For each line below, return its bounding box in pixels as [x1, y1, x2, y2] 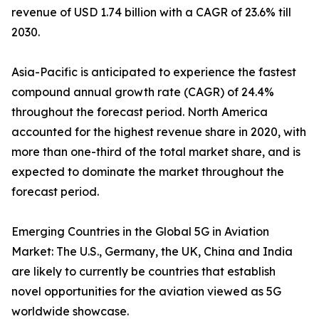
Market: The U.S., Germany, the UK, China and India [11, 244, 293, 259]
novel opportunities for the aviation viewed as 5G [11, 284, 281, 299]
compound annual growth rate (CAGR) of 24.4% [11, 85, 274, 100]
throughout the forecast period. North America [11, 105, 268, 120]
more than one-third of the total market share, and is [11, 145, 300, 159]
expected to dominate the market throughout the [11, 164, 284, 179]
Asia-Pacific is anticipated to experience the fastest [11, 65, 296, 80]
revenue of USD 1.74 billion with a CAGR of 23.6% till [11, 5, 291, 20]
